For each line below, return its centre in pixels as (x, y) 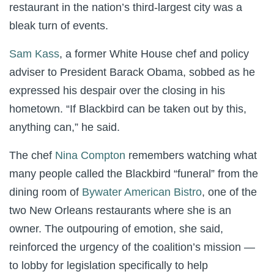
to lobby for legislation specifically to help (109, 265)
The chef (31, 155)
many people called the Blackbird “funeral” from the (134, 174)
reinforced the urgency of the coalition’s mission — (132, 247)
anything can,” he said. (65, 127)
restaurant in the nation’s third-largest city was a (126, 7)
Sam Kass (34, 54)
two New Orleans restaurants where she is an (120, 210)
